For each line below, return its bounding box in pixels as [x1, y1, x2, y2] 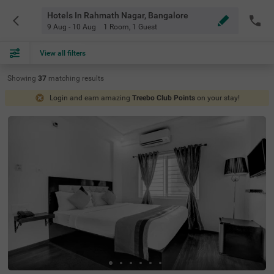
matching [48, 74, 82, 83]
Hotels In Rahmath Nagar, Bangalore [46, 10, 188, 20]
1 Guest [131, 23, 157, 31]
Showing [7, 74, 36, 83]
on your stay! [196, 94, 240, 102]
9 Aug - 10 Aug [46, 23, 96, 31]
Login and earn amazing [49, 94, 132, 102]
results [82, 74, 104, 83]
